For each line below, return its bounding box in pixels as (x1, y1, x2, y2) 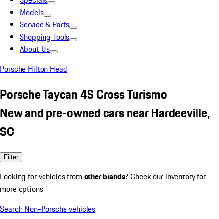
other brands (84, 170, 125, 182)
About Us (20, 43, 50, 55)
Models (20, 6, 44, 18)
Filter (4, 153, 18, 161)
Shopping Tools (20, 31, 69, 43)
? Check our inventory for (125, 170, 206, 182)
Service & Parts (20, 19, 69, 30)
